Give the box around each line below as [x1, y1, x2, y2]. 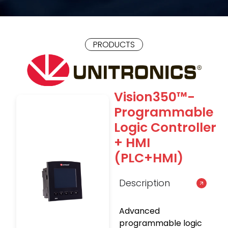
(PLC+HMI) [114, 149, 183, 167]
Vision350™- [114, 88, 195, 106]
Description [119, 177, 170, 189]
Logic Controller [114, 119, 216, 136]
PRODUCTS [93, 39, 135, 50]
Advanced [119, 205, 160, 217]
